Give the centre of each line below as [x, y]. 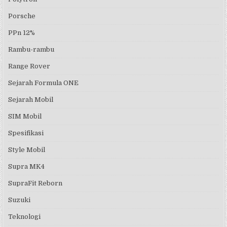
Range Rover [29, 66]
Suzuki [20, 200]
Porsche [22, 16]
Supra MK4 [27, 166]
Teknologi [25, 216]
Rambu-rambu [31, 49]
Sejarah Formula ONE [44, 83]
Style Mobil [27, 149]
